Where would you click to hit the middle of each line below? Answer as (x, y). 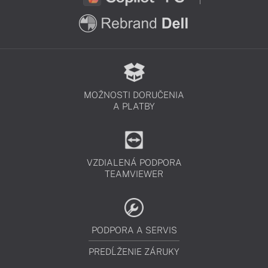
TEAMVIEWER (134, 173)
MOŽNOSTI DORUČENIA (134, 95)
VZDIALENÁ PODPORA (134, 162)
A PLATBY (134, 106)
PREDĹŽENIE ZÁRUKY (134, 251)
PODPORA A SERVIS (134, 230)
